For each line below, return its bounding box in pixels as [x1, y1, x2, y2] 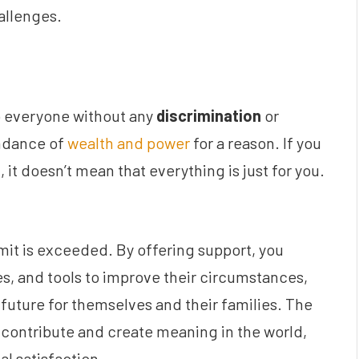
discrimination [156, 106, 261, 126]
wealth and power [67, 133, 190, 153]
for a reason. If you [190, 133, 321, 153]
